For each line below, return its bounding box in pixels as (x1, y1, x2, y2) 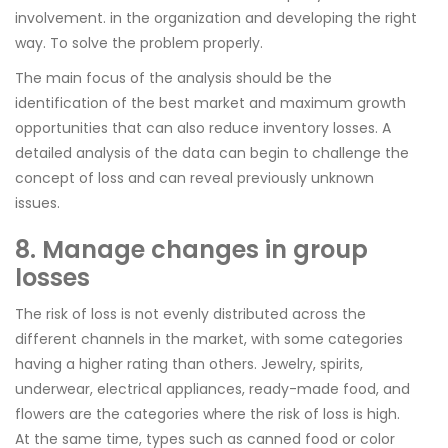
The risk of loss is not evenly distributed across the (15, 304, 366, 324)
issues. (15, 193, 60, 213)
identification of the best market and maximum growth (15, 93, 406, 113)
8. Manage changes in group (15, 233, 368, 266)
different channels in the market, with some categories (15, 329, 403, 349)
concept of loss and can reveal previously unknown (15, 168, 374, 188)
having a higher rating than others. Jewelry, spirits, (15, 354, 363, 374)
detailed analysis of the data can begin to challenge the (15, 143, 409, 163)
